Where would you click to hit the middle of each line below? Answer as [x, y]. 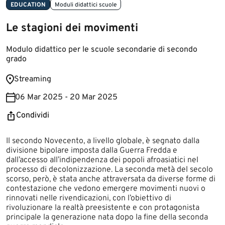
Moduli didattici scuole [86, 5]
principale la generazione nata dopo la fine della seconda [107, 217]
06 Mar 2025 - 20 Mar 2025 [66, 97]
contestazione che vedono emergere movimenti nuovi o [106, 189]
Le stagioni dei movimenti [72, 28]
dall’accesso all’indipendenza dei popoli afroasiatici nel [102, 160]
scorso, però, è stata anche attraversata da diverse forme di [111, 179]
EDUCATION [28, 5]
